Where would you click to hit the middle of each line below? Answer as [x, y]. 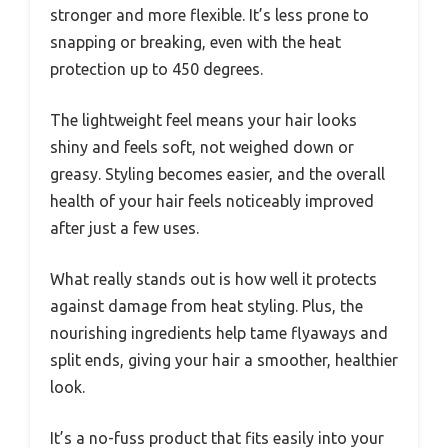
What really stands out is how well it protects [213, 279]
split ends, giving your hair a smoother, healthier [224, 360]
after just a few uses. [124, 228]
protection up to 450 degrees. [156, 69]
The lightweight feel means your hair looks [203, 120]
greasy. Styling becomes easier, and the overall [217, 174]
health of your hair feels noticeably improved [212, 201]
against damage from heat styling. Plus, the [206, 306]
